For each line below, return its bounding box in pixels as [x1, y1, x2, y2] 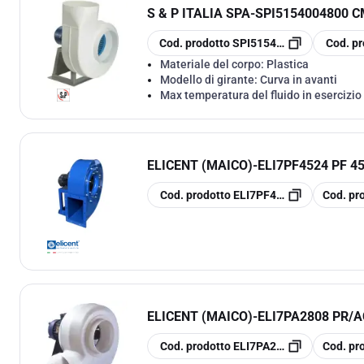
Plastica [266, 57, 309, 71]
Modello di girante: [160, 72, 260, 86]
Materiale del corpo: [160, 57, 266, 71]
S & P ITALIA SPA [147, 5, 250, 21]
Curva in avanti [260, 72, 337, 86]
